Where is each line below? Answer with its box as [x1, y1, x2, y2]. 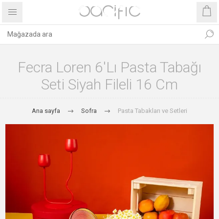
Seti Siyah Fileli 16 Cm [41, 76, 178, 93]
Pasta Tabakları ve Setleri [118, 107, 187, 114]
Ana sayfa [32, 107, 60, 114]
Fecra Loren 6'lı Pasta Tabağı [18, 59, 201, 76]
